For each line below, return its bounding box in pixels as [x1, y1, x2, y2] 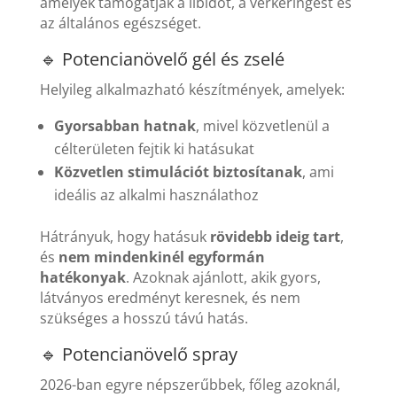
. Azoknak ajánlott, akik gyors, [125, 268, 321, 288]
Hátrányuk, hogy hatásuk [39, 227, 210, 247]
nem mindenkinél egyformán [58, 247, 265, 268]
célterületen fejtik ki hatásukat [53, 139, 254, 160]
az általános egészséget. [39, 13, 201, 34]
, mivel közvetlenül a [195, 116, 330, 136]
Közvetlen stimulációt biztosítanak [53, 162, 302, 183]
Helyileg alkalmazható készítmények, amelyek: [39, 80, 345, 100]
